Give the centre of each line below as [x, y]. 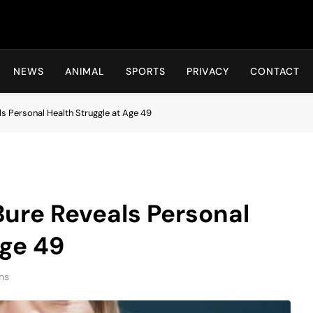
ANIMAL [85, 71]
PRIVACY [208, 71]
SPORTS [146, 71]
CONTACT [275, 71]
